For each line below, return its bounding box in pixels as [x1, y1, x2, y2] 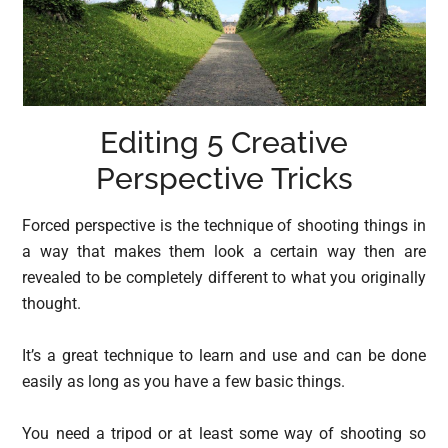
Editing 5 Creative [100, 125, 348, 161]
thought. [22, 294, 82, 314]
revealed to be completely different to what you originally [22, 268, 426, 288]
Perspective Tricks [95, 161, 353, 197]
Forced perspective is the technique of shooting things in [22, 216, 426, 236]
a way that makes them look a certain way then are [22, 242, 426, 262]
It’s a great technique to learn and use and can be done [22, 346, 426, 366]
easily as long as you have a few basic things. [22, 372, 346, 392]
